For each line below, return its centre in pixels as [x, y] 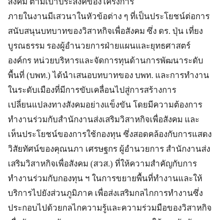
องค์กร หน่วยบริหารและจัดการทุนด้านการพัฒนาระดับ [106, 61]
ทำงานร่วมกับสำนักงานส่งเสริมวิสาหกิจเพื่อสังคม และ [104, 120]
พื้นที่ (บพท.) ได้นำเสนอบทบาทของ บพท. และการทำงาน [109, 75]
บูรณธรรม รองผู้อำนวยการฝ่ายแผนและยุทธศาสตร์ [99, 46]
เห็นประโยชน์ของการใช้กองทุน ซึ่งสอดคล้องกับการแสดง [110, 134]
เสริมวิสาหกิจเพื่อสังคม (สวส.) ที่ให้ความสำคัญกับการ [102, 164]
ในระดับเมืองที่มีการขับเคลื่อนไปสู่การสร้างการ [92, 90]
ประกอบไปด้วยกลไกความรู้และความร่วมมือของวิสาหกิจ [110, 208]
